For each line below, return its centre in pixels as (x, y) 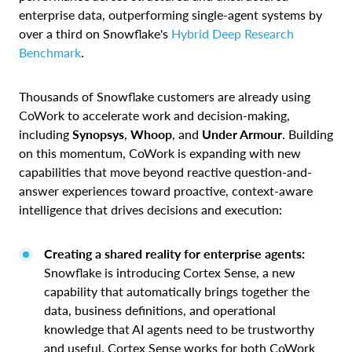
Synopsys (98, 134)
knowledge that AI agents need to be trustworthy (179, 328)
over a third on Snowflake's (95, 33)
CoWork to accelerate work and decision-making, (154, 115)
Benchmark (50, 52)
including (46, 134)
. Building (308, 134)
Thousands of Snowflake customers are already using (165, 96)
